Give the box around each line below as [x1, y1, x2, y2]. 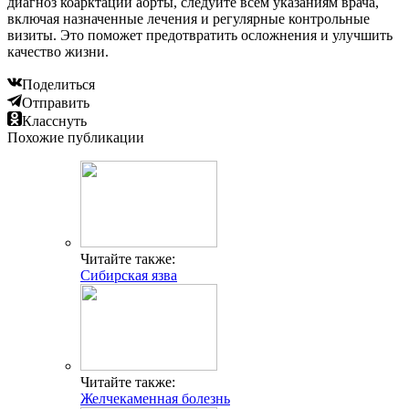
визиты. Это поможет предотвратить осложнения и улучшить [7, 26, 393, 43]
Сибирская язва [80, 267, 177, 283]
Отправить [22, 94, 89, 110]
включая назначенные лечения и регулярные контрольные [7, 10, 370, 26]
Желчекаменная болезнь [80, 390, 230, 406]
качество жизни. [7, 43, 109, 59]
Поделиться [22, 76, 95, 92]
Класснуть [22, 112, 87, 129]
